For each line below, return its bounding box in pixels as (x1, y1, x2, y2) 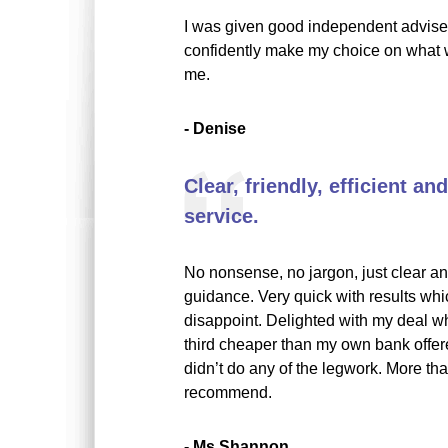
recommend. (184, 384, 272, 401)
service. (184, 205, 259, 227)
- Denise (184, 120, 246, 137)
